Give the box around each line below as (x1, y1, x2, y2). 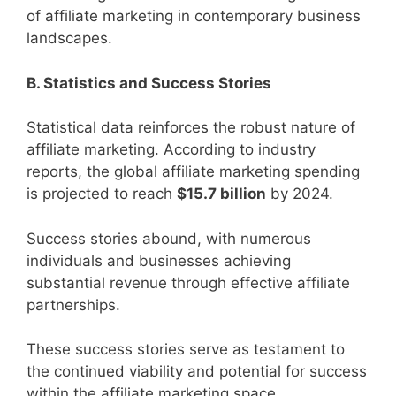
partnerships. (27, 295, 120, 314)
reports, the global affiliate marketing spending (27, 163, 360, 181)
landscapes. (27, 29, 112, 48)
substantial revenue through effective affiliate (27, 273, 350, 292)
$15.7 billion (177, 185, 266, 203)
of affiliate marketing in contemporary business (27, 7, 361, 26)
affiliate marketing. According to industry (27, 141, 316, 159)
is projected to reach (27, 185, 177, 203)
